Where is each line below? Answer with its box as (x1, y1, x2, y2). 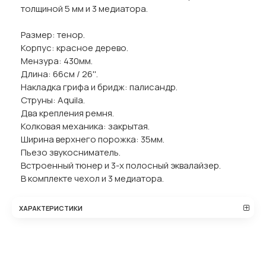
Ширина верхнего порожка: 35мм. (21, 133, 164, 145)
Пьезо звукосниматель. (21, 146, 121, 159)
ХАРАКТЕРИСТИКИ (19, 203, 83, 213)
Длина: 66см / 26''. (21, 68, 98, 80)
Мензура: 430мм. (21, 55, 93, 67)
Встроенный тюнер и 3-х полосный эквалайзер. (21, 159, 221, 172)
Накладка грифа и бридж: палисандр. (21, 81, 178, 93)
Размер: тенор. (21, 28, 85, 41)
